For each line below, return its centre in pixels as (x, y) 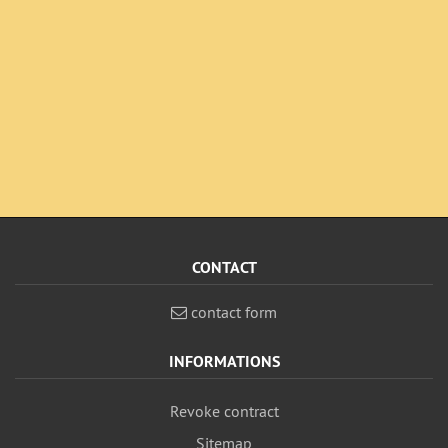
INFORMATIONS (224, 361)
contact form (232, 312)
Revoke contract (224, 411)
